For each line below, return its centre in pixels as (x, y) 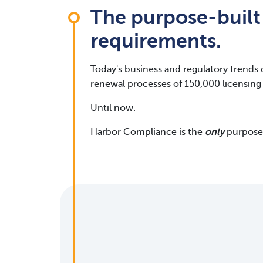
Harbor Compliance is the (148, 132)
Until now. (113, 108)
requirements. (156, 41)
